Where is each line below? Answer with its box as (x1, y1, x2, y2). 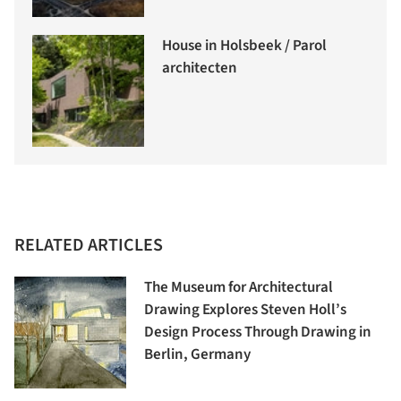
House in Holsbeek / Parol (162, 34, 327, 56)
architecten (162, 56, 237, 79)
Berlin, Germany (144, 343, 251, 365)
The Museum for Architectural (144, 276, 333, 298)
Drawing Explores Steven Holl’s (144, 298, 346, 320)
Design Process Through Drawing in (144, 320, 371, 343)
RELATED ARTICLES (14, 232, 163, 258)
